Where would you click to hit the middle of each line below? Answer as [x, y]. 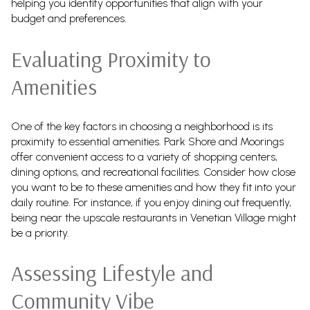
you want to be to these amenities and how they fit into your [154, 187]
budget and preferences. [69, 19]
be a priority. [40, 232]
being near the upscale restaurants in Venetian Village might [154, 217]
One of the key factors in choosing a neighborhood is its [142, 126]
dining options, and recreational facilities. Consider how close [153, 172]
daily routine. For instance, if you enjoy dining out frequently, [151, 202]
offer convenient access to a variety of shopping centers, [144, 156]
